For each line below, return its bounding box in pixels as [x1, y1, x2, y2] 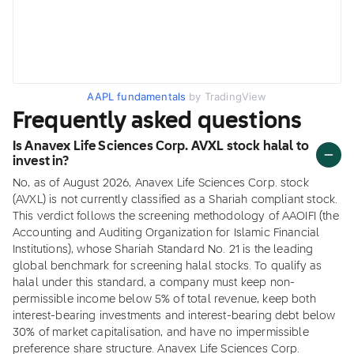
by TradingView [186, 90, 267, 103]
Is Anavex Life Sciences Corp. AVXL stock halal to [13, 141, 309, 153]
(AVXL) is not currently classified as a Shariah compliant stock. [13, 194, 338, 205]
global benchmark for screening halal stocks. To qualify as [13, 261, 322, 272]
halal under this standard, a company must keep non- [13, 277, 296, 288]
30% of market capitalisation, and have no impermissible [13, 327, 309, 338]
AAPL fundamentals [87, 90, 186, 103]
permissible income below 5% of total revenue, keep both [13, 294, 316, 305]
